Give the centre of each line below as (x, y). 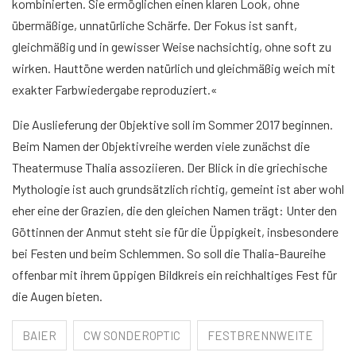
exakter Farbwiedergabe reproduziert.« (115, 90)
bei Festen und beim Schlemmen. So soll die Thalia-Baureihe (169, 253)
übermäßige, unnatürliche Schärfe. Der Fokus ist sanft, (155, 25)
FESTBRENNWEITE (260, 336)
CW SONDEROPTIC (132, 336)
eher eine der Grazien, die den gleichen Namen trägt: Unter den (174, 211)
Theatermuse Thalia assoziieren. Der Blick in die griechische (170, 168)
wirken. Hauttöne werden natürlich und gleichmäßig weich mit (174, 68)
